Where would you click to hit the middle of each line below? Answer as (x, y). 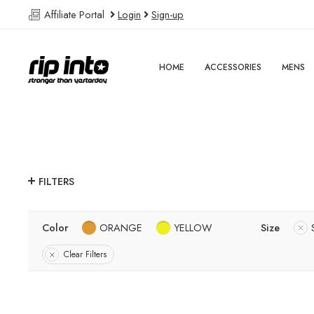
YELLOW (193, 228)
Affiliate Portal (76, 14)
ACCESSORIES (233, 67)
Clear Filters (85, 255)
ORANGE (121, 228)
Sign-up (168, 14)
